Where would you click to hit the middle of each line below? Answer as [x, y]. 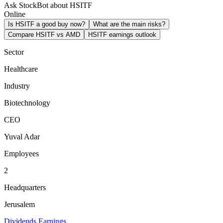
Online [15, 14]
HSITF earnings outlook [122, 34]
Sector [14, 52]
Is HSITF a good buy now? [47, 24]
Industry [17, 86]
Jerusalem [19, 204]
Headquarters [25, 187]
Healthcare [21, 69]
